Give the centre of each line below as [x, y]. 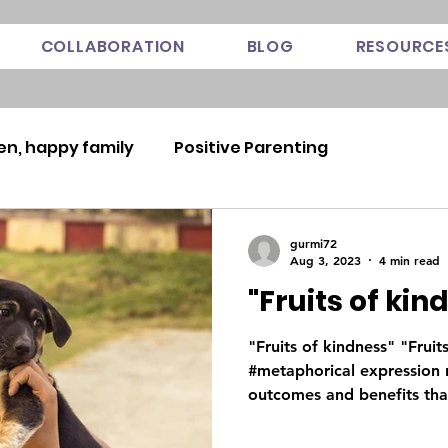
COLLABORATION [112, 46]
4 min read [409, 260]
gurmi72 [313, 242]
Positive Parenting [251, 147]
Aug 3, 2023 [325, 260]
